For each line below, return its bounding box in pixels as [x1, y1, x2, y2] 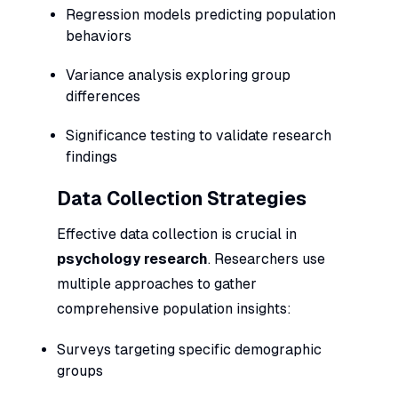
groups [57, 362, 103, 379]
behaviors [66, 27, 131, 44]
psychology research [57, 250, 208, 267]
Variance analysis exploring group [66, 66, 291, 84]
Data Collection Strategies [57, 187, 306, 210]
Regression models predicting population [66, 5, 336, 23]
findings [66, 147, 117, 165]
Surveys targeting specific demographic [57, 340, 322, 358]
